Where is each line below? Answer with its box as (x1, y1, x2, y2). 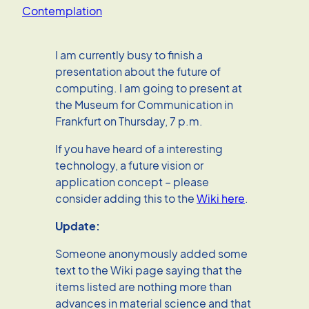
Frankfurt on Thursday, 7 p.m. (55, 113, 203, 128)
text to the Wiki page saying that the (55, 262, 242, 277)
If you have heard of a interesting (55, 141, 223, 156)
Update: (55, 218, 100, 233)
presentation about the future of (55, 63, 221, 79)
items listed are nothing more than (55, 279, 232, 294)
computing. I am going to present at (55, 80, 242, 95)
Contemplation (22, 3, 102, 18)
